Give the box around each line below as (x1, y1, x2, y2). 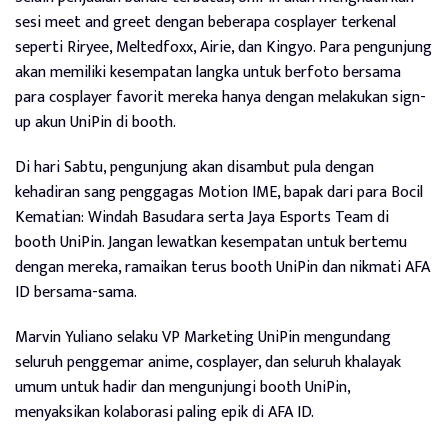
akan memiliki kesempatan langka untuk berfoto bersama (15, 59, 401, 87)
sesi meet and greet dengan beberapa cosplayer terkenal (15, 9, 396, 37)
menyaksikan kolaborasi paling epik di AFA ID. (15, 399, 314, 427)
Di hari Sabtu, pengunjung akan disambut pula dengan (15, 154, 374, 182)
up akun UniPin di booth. (15, 109, 176, 137)
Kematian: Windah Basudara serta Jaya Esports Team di (15, 204, 389, 232)
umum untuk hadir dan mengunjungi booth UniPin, (15, 374, 350, 402)
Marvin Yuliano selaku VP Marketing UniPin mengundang (15, 324, 391, 352)
